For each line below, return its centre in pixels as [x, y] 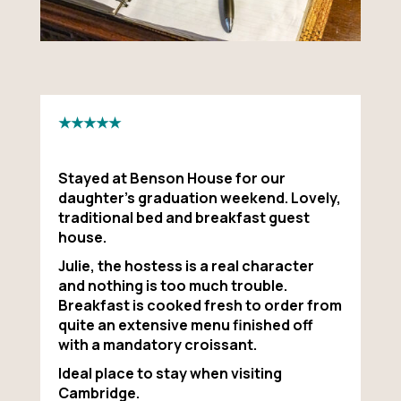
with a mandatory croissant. [157, 344]
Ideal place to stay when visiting [170, 373]
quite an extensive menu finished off [185, 324]
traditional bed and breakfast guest [183, 217]
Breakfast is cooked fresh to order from [200, 305]
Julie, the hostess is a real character [186, 265]
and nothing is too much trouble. [172, 285]
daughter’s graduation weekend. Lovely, [199, 197]
